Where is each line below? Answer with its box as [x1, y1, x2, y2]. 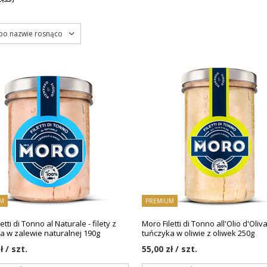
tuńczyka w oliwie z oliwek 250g [142, 228, 255, 238]
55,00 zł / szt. [142, 243, 198, 254]
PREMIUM [145, 196, 175, 205]
